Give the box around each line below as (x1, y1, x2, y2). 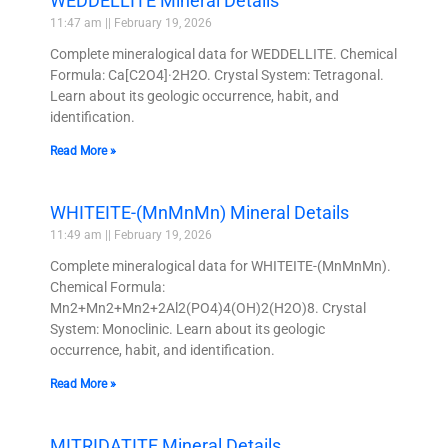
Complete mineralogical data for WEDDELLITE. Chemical (50, 45, 397, 62)
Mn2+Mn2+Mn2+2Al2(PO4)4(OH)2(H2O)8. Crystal (50, 299, 366, 316)
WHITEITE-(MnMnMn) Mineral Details (50, 201, 349, 223)
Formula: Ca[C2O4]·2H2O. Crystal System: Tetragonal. (50, 66, 384, 83)
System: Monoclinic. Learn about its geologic (50, 320, 325, 337)
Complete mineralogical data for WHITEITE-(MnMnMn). (50, 257, 391, 274)
